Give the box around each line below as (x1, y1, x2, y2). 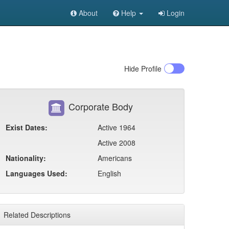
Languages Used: (6, 168, 67, 178)
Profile (139, 63, 162, 74)
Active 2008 (98, 138, 135, 148)
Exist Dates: (6, 122, 48, 132)
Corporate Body (65, 99, 133, 113)
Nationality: (6, 153, 46, 163)
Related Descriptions (4, 210, 71, 220)
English (98, 168, 121, 178)
